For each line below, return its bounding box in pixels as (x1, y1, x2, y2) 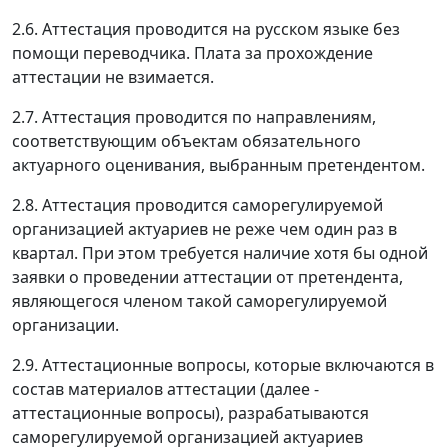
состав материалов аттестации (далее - (12, 378, 319, 401)
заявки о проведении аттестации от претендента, (12, 266, 403, 289)
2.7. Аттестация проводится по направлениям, (12, 106, 376, 129)
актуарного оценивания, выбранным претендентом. (12, 154, 425, 177)
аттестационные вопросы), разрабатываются (12, 402, 369, 425)
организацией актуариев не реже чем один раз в (12, 218, 397, 241)
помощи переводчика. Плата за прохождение (12, 42, 373, 65)
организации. (12, 314, 119, 337)
